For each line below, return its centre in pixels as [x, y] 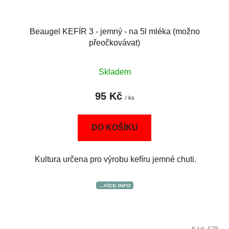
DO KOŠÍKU [115, 128]
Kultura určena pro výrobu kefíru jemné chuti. [114, 159]
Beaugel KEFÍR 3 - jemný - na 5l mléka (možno [114, 32]
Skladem [114, 72]
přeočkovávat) [114, 43]
